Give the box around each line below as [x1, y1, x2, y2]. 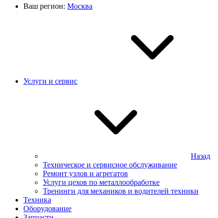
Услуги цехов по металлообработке [43, 178, 160, 186]
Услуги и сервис [23, 77, 77, 85]
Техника [23, 196, 51, 204]
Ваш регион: [23, 2, 65, 10]
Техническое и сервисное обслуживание [43, 161, 177, 169]
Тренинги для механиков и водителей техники [43, 187, 199, 195]
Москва [67, 2, 92, 10]
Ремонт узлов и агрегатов [43, 169, 128, 178]
